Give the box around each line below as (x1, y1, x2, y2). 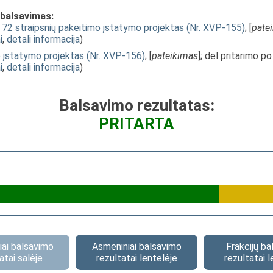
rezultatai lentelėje (96, 252, 177, 264)
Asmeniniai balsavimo (91, 241, 182, 252)
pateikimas (152, 50, 198, 62)
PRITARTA (99, 115, 174, 133)
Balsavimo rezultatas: (58, 96, 214, 115)
